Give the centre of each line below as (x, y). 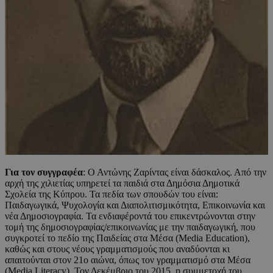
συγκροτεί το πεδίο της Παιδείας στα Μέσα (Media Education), (127, 238)
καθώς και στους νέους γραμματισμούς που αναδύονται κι (117, 249)
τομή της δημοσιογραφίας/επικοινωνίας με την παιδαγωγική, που (130, 227)
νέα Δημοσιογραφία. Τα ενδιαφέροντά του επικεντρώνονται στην (130, 216)
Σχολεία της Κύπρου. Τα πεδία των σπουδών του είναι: (112, 194)
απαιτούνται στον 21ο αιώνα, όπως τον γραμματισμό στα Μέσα (128, 260)
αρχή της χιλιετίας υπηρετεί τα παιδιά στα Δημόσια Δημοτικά (122, 183)
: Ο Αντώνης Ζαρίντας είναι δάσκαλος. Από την (175, 172)
